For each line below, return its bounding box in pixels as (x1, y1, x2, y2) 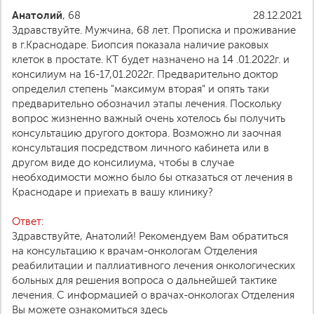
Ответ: (12, 216, 43, 227)
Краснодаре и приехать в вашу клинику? (12, 186, 213, 198)
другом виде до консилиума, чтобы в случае (12, 157, 234, 168)
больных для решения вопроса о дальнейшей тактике (12, 275, 277, 286)
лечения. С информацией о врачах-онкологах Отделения (12, 289, 294, 301)
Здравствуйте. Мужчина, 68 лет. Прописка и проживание (12, 25, 296, 36)
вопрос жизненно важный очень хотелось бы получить (12, 113, 285, 124)
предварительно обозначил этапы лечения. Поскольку (12, 98, 282, 109)
